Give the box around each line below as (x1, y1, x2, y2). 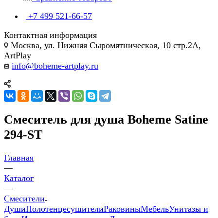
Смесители (4, 194, 45, 204)
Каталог (4, 173, 34, 183)
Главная (4, 153, 34, 163)
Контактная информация (4, 30, 97, 40)
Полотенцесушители (26, 204, 104, 214)
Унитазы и (169, 204, 208, 214)
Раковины (104, 204, 141, 214)
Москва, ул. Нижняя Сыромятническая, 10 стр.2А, (8, 40, 201, 50)
